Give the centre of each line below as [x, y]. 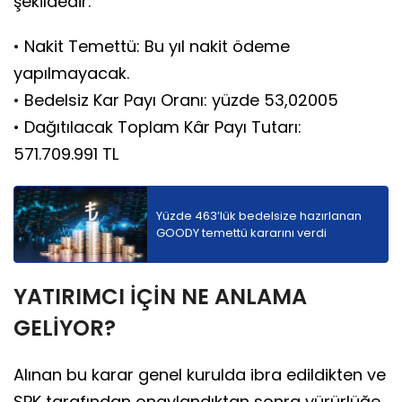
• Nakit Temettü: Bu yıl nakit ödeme [152, 46]
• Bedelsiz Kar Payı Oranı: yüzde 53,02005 [176, 100]
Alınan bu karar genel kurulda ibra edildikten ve [200, 375]
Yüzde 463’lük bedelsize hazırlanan [259, 216]
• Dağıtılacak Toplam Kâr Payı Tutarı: [157, 127]
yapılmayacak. [71, 73]
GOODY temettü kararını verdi [241, 233]
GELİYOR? [65, 328]
